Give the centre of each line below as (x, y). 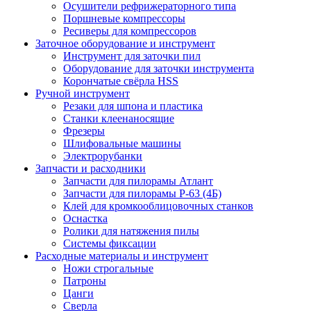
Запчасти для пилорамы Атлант (138, 181)
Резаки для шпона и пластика (133, 106)
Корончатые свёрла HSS (121, 81)
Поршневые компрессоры (124, 18)
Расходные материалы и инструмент (122, 256)
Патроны (85, 281)
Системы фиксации (110, 243)
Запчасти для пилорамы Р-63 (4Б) (142, 193)
